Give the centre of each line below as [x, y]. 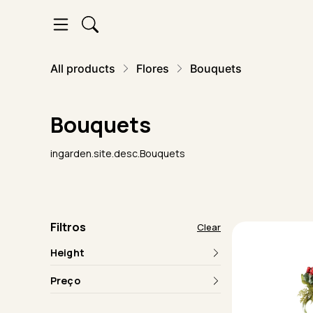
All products [83, 68]
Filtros [68, 227]
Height [67, 253]
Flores [153, 68]
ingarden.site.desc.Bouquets [118, 153]
